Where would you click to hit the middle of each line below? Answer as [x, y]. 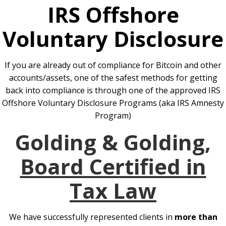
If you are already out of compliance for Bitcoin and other [113, 65]
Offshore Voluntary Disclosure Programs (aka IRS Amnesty [113, 103]
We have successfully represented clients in [92, 217]
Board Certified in [113, 166]
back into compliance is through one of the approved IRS [113, 91]
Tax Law [113, 191]
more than [196, 217]
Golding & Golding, [113, 142]
